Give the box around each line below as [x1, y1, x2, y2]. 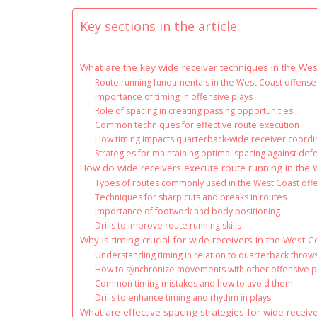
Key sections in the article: [80, 17, 240, 35]
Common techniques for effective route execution [95, 118, 300, 131]
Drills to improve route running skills [95, 219, 242, 231]
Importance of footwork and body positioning [95, 204, 281, 217]
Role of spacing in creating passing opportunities [95, 104, 294, 117]
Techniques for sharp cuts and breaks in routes [95, 190, 287, 203]
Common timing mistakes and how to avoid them [95, 277, 294, 289]
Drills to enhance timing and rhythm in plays [95, 291, 272, 304]
